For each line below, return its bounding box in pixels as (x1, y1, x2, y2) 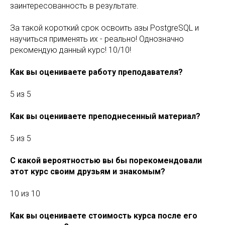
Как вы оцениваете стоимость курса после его (10, 211, 197, 220)
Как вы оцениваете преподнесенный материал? (10, 111, 200, 121)
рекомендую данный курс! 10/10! (10, 45, 131, 55)
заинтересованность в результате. (10, 1, 139, 11)
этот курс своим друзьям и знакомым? (10, 167, 165, 176)
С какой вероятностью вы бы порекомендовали (10, 156, 202, 165)
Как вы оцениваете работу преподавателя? (10, 67, 183, 77)
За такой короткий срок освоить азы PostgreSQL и (10, 23, 199, 33)
